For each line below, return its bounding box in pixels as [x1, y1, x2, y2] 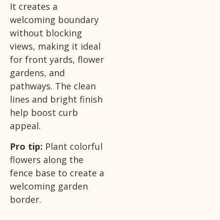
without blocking [10, 27, 82, 39]
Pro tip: [10, 140, 43, 152]
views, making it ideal [10, 40, 101, 53]
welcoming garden [10, 180, 88, 192]
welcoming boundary [10, 14, 99, 26]
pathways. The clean [10, 80, 96, 92]
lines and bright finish [10, 93, 103, 106]
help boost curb [10, 107, 78, 119]
